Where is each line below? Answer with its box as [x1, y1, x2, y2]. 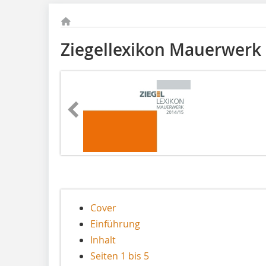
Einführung [90, 217, 140, 230]
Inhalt [90, 233, 116, 246]
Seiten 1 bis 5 [90, 249, 149, 262]
